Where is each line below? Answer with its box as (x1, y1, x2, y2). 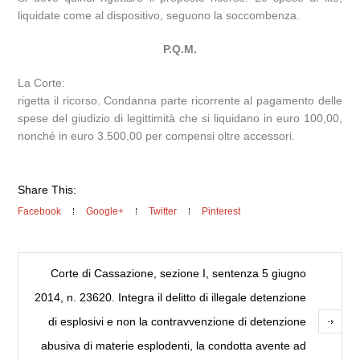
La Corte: (18, 76, 66, 89)
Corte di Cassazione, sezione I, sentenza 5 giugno (50, 267, 306, 280)
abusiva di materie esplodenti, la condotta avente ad (40, 339, 306, 352)
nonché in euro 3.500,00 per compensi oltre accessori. (18, 129, 296, 142)
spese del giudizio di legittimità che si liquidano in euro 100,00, (18, 112, 342, 125)
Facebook (18, 206, 62, 217)
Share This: (18, 183, 77, 196)
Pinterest (202, 206, 241, 217)
